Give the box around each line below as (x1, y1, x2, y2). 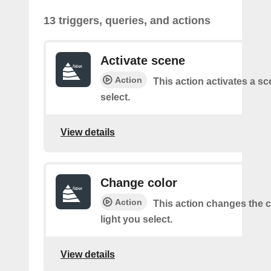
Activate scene (100, 54, 185, 67)
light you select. (100, 214, 172, 224)
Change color (100, 176, 177, 189)
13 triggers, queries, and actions (44, 15, 211, 27)
